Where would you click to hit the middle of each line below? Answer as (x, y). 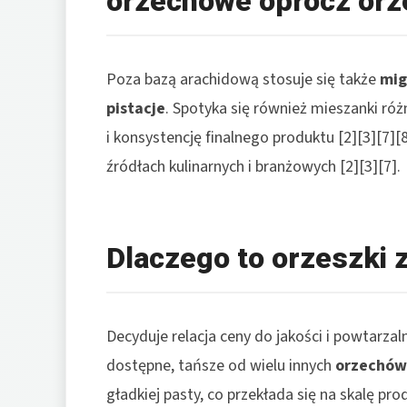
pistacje (136, 108)
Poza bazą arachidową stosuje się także (243, 79)
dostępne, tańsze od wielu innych (221, 365)
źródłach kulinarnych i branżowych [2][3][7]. (253, 166)
